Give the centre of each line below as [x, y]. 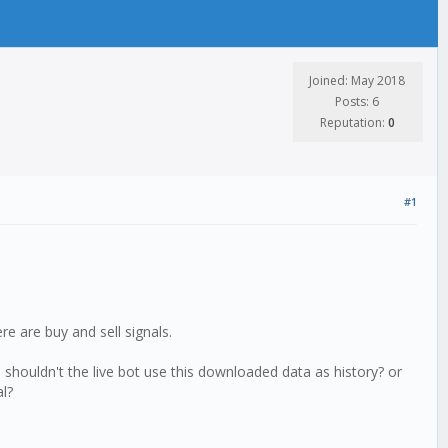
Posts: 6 [357, 101]
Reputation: [353, 122]
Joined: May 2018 [357, 80]
